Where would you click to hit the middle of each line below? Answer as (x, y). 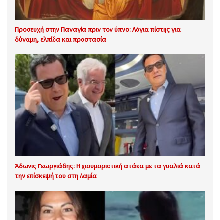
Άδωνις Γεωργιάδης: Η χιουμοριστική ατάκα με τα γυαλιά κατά (108, 166)
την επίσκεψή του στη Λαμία (56, 176)
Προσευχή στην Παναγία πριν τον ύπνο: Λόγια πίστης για (98, 29)
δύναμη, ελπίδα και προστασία (60, 39)
